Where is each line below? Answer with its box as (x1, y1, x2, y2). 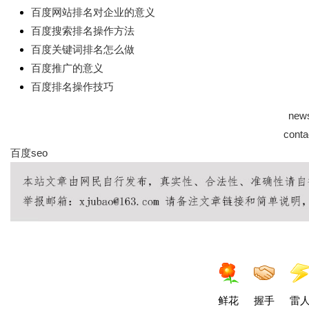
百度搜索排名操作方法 (31, 25, 134, 37)
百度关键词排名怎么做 (31, 43, 134, 55)
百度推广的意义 (31, 62, 103, 74)
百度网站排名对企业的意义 (31, 6, 155, 18)
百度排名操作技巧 (31, 81, 114, 92)
